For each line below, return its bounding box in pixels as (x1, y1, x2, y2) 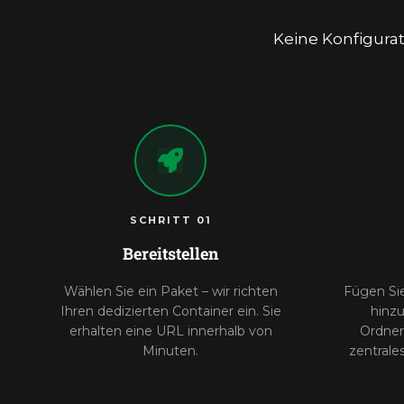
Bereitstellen (123, 243, 218, 264)
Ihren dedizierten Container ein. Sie (60, 303, 281, 319)
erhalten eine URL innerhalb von (69, 323, 272, 339)
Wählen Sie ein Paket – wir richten (63, 283, 278, 299)
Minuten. (142, 343, 198, 359)
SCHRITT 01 (129, 214, 212, 226)
